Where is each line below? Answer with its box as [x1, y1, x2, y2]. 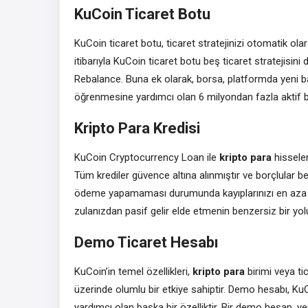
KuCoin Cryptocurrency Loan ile [74, 151, 219, 164]
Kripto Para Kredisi [74, 119, 200, 137]
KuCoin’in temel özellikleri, [74, 265, 192, 278]
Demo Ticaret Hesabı [74, 233, 219, 251]
